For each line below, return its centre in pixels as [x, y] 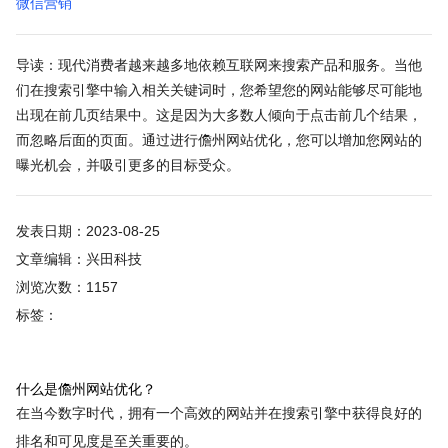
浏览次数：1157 [66, 287]
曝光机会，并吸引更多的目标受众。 [127, 164]
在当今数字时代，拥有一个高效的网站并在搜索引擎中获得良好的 [218, 412]
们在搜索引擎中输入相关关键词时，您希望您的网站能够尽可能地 [218, 89]
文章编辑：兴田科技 [78, 259]
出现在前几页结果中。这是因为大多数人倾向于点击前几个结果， [218, 114]
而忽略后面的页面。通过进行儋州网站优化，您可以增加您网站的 [218, 139]
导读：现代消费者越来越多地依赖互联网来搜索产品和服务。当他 [218, 64]
